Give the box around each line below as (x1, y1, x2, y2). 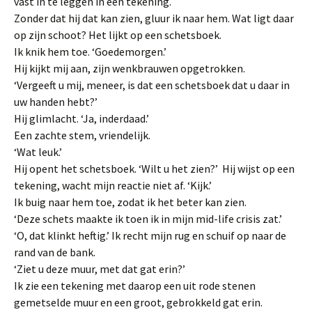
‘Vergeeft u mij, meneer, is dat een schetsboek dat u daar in (14, 78, 290, 92)
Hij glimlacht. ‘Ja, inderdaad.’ (14, 111, 149, 125)
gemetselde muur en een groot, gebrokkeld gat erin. (14, 295, 265, 309)
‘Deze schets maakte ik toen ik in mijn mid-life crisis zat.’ (14, 212, 282, 226)
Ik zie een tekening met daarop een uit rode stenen (14, 279, 256, 292)
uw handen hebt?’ (14, 95, 100, 109)
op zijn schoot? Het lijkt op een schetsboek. (14, 28, 221, 42)
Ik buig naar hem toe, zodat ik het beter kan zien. (14, 195, 247, 209)
